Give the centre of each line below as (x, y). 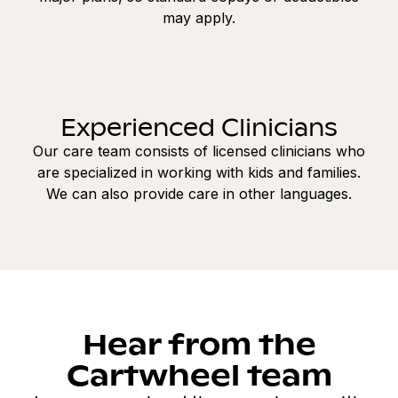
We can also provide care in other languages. (199, 193)
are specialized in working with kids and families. (199, 172)
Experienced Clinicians (199, 126)
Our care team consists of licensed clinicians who (199, 151)
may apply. (199, 17)
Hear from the (199, 342)
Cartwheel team (199, 373)
